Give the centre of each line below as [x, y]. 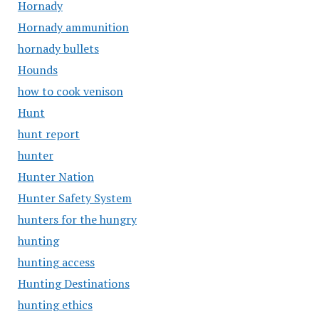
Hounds [37, 70]
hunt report [48, 134]
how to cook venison [70, 91]
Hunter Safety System [74, 198]
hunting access [56, 262]
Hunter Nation [56, 177]
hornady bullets [58, 48]
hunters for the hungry [77, 219]
